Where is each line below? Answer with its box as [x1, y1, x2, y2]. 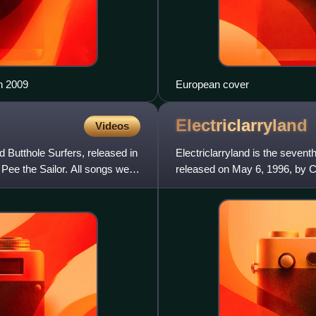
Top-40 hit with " [176, 178, 248, 191]
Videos [95, 119, 129, 132]
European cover [176, 78, 249, 90]
